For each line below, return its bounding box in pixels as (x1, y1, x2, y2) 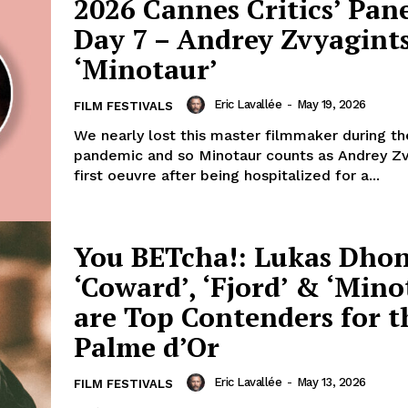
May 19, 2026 (296, 97, 366, 112)
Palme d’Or (74, 328, 219, 365)
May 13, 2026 (296, 374, 366, 389)
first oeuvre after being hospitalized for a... (74, 167, 380, 185)
